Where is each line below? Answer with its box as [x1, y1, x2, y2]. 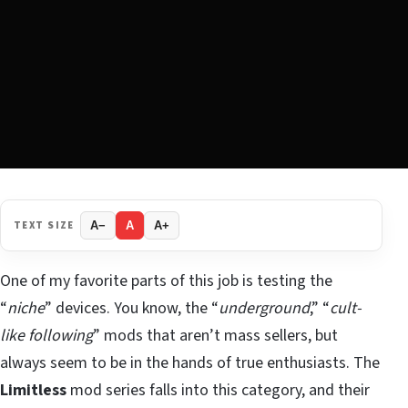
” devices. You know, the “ [45, 297, 219, 321]
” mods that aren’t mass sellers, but [93, 324, 338, 348]
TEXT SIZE [14, 218, 75, 232]
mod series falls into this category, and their [66, 379, 370, 403]
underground [219, 297, 310, 321]
